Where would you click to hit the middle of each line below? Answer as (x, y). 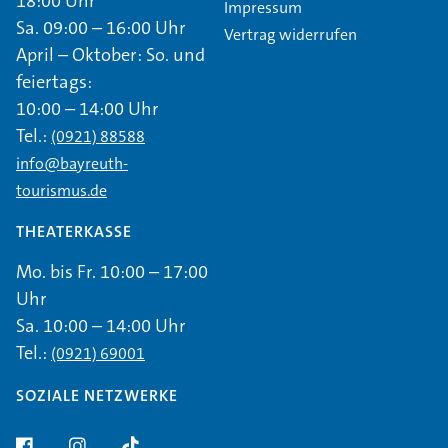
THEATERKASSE (74, 231)
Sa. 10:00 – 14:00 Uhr (101, 326)
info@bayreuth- (72, 163)
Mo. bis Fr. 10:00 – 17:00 (112, 272)
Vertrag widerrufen (290, 35)
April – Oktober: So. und (110, 54)
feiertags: (54, 81)
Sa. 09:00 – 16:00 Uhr (101, 27)
